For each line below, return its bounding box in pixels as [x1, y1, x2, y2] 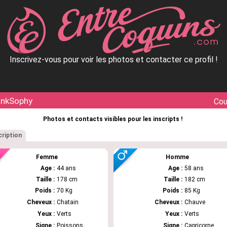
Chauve [184, 199, 205, 206]
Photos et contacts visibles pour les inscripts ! [43, 116, 182, 123]
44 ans [56, 165, 76, 172]
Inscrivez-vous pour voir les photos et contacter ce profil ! [9, 55, 218, 64]
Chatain [56, 199, 79, 206]
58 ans [184, 165, 204, 172]
